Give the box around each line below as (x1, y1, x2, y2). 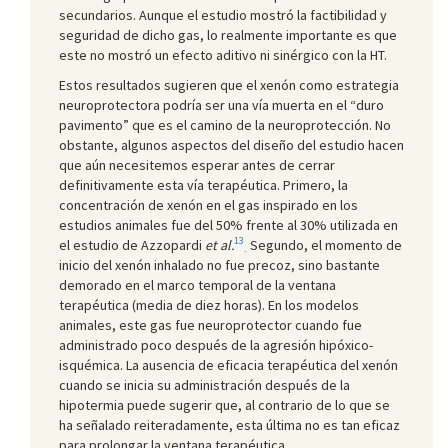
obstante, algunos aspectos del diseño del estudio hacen (59, 135, 404, 154)
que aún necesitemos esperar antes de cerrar (59, 155, 335, 174)
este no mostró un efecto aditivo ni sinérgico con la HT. (59, 45, 387, 64)
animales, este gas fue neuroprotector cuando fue (59, 315, 362, 334)
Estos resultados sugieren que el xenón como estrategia (59, 75, 399, 94)
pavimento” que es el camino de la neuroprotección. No (59, 115, 391, 134)
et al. (205, 235, 234, 254)
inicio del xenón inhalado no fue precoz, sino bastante (59, 255, 380, 274)
